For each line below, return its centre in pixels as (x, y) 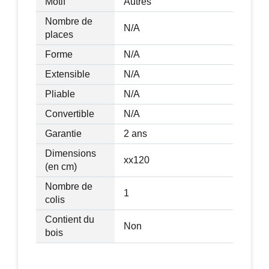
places (59, 34)
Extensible (68, 74)
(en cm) (61, 166)
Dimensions (71, 153)
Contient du (70, 219)
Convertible (70, 113)
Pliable (60, 94)
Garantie (63, 133)
